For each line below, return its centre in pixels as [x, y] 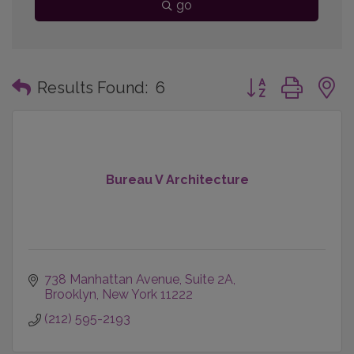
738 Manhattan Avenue [112, 279]
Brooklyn [70, 294]
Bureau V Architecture [177, 179]
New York [130, 294]
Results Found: [92, 88]
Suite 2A [209, 279]
